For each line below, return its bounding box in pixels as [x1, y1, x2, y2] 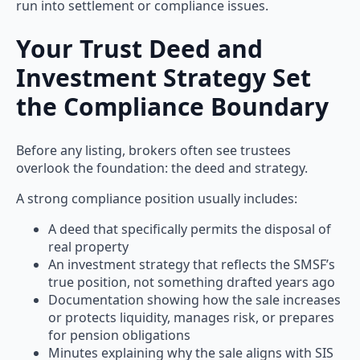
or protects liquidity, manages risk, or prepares [48, 308, 334, 326]
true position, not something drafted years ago [48, 272, 335, 291]
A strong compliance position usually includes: [16, 189, 297, 207]
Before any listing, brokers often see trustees [16, 141, 291, 159]
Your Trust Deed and [16, 31, 263, 65]
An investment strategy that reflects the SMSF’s [48, 255, 335, 273]
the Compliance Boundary [16, 89, 329, 123]
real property [48, 237, 129, 256]
